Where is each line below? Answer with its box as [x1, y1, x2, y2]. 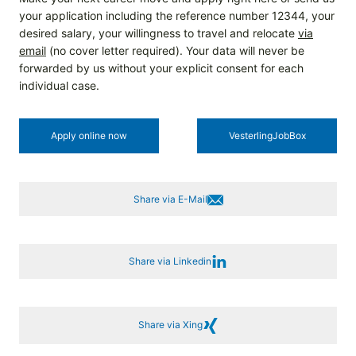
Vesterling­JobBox [228, 130, 306, 142]
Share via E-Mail [133, 192, 207, 205]
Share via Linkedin [129, 255, 211, 268]
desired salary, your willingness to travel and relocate [19, 26, 298, 41]
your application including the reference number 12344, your [19, 9, 335, 23]
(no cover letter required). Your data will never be [46, 44, 304, 58]
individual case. [19, 79, 99, 93]
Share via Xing [137, 319, 203, 331]
